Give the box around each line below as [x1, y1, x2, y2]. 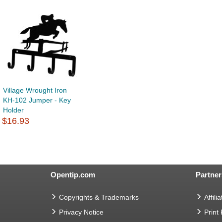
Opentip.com [51, 170, 95, 179]
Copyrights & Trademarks [59, 193, 139, 202]
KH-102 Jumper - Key [3, 96, 71, 105]
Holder [3, 106, 24, 114]
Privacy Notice [59, 208, 104, 217]
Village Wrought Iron [3, 86, 67, 95]
